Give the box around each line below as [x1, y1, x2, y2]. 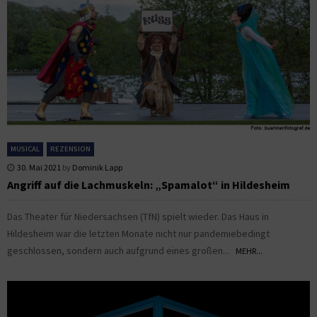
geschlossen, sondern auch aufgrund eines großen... [7, 244, 236, 258]
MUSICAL [11, 144, 40, 154]
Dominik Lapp [72, 162, 122, 173]
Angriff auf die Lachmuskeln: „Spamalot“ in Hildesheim [7, 178, 290, 192]
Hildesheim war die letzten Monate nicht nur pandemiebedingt [7, 227, 270, 241]
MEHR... [236, 246, 263, 257]
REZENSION [50, 144, 91, 154]
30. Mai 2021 [17, 162, 61, 173]
